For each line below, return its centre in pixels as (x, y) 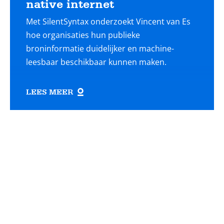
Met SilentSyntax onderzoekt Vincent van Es (108, 21)
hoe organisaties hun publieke (83, 35)
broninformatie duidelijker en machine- (100, 48)
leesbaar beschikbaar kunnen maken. (96, 62)
